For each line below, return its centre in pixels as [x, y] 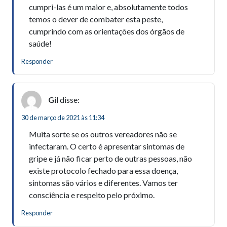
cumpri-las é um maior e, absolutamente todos [108, 7]
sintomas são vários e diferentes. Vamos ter [103, 182]
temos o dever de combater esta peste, [96, 19]
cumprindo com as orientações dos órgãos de [107, 31]
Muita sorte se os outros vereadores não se [103, 134]
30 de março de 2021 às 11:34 [63, 117]
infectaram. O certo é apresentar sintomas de [107, 146]
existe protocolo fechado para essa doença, [103, 170]
